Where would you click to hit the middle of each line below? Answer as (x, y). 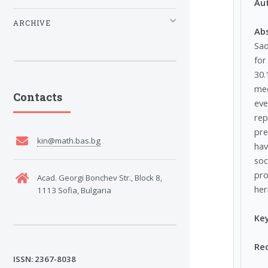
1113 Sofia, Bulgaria (74, 190)
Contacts (38, 97)
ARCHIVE (32, 23)
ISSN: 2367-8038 (45, 259)
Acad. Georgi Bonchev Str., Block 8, (99, 177)
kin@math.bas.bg (68, 141)
